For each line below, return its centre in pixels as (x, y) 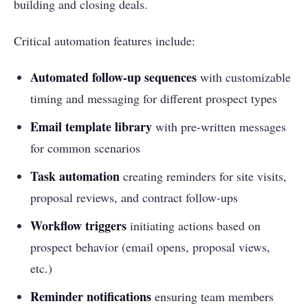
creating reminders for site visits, (203, 176)
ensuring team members (212, 297)
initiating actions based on (194, 226)
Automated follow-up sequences (113, 77)
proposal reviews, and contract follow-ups (134, 198)
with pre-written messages (219, 127)
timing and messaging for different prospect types (154, 99)
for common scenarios (85, 148)
